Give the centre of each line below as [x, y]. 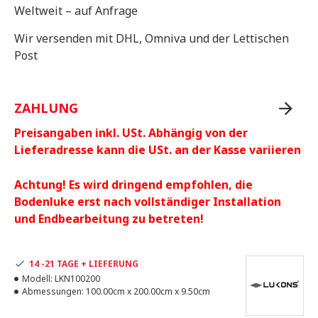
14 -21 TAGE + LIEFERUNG [84, 264]
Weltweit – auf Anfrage [76, 11]
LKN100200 [77, 279]
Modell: [37, 279]
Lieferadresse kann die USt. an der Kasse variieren [158, 150]
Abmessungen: [53, 292]
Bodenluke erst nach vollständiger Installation [148, 202]
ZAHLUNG [46, 108]
